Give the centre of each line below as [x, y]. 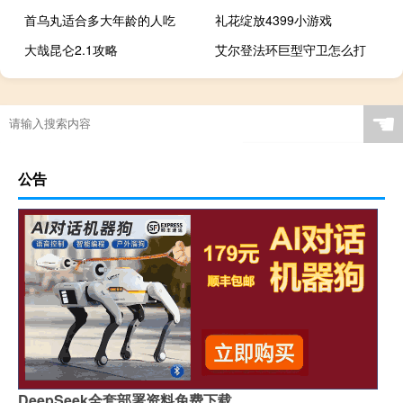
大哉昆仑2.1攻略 [71, 49]
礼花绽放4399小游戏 [274, 19]
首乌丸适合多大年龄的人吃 [100, 19]
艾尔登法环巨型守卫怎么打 [291, 49]
